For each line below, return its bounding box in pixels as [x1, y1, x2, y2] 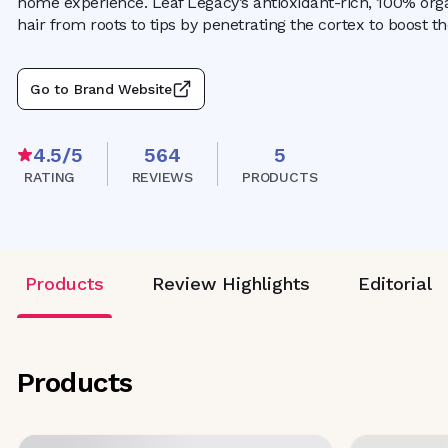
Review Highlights [152, 273, 310, 294]
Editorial [358, 273, 432, 294]
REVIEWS [131, 169, 194, 185]
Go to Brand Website [30, 81, 172, 97]
